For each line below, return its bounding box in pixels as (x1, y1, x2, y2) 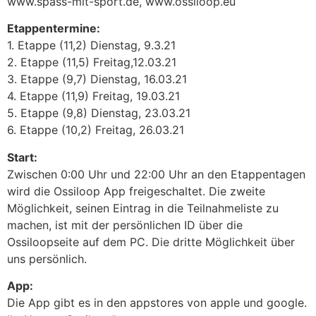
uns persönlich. (7, 251, 87, 266)
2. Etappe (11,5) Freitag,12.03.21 (7, 55, 176, 70)
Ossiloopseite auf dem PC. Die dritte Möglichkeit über (7, 234, 295, 249)
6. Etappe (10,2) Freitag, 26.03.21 (7, 123, 184, 138)
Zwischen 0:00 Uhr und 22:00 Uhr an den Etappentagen (7, 166, 305, 181)
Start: (7, 150, 37, 164)
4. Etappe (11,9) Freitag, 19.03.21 (7, 89, 180, 104)
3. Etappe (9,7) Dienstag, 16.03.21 (7, 72, 187, 87)
